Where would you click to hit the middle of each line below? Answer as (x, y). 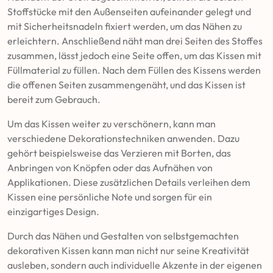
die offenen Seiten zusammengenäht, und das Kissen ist (126, 85)
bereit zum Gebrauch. (54, 99)
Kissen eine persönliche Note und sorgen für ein (110, 197)
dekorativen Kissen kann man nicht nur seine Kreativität (128, 250)
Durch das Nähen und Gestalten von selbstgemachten (123, 236)
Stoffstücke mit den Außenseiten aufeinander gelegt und (129, 12)
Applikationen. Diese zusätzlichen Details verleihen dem (129, 182)
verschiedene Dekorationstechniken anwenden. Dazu (123, 138)
